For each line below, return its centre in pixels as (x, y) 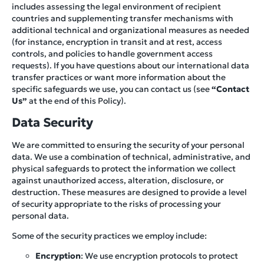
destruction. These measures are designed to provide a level (129, 192)
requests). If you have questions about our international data (131, 65)
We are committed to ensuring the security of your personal (128, 145)
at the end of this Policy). (77, 100)
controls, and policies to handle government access (112, 53)
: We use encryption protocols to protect (159, 255)
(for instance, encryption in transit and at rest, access (117, 42)
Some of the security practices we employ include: (109, 235)
